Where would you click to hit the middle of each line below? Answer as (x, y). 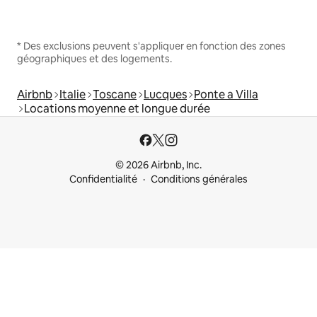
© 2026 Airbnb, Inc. (158, 165)
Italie (73, 94)
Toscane (115, 94)
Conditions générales (199, 179)
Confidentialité (103, 179)
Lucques (165, 94)
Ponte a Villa (226, 94)
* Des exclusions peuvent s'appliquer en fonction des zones (151, 46)
